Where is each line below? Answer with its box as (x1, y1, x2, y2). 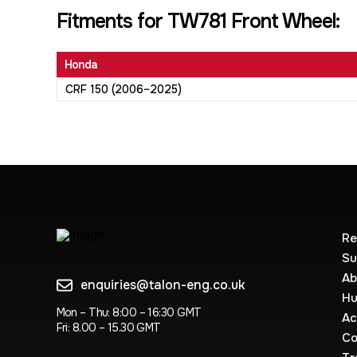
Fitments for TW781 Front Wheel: (56, 9, 339, 34)
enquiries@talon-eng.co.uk (80, 277, 245, 293)
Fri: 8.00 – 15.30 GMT (56, 320, 161, 335)
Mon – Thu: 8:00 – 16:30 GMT (56, 305, 202, 320)
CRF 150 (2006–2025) (65, 82, 182, 96)
